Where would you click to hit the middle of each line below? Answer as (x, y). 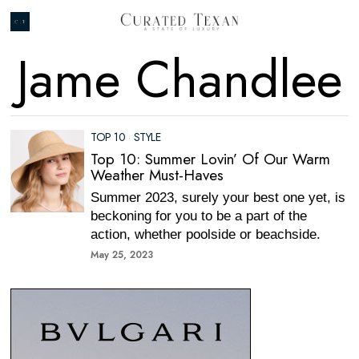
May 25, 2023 (122, 255)
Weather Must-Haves (157, 175)
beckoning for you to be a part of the (199, 216)
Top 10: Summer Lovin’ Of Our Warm (211, 159)
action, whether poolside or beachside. (206, 234)
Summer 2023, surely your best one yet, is (218, 198)
